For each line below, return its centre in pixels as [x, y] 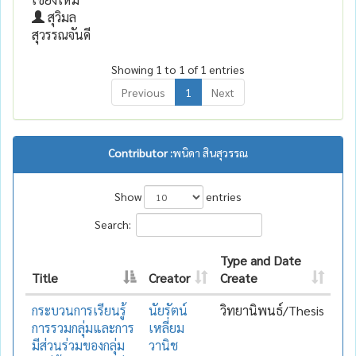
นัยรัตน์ [168, 310]
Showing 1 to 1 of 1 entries [178, 69]
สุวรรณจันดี [61, 34]
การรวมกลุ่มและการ [83, 327]
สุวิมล [60, 17]
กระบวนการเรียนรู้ [79, 310]
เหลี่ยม [166, 327]
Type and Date [261, 260]
